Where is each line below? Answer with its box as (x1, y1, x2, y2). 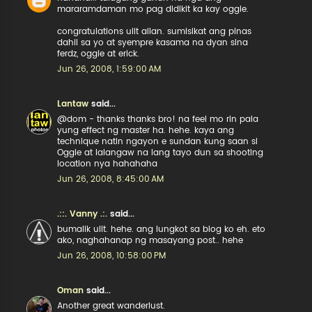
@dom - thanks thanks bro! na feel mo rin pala (57, 115, 259, 123)
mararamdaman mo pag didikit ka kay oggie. (57, 5, 249, 13)
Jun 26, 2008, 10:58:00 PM (57, 251, 166, 260)
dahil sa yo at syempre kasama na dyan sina (57, 38, 249, 47)
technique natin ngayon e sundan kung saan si (57, 137, 258, 146)
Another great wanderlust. (57, 302, 166, 310)
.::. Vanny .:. (57, 210, 108, 218)
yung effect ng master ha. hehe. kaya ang (57, 126, 235, 134)
